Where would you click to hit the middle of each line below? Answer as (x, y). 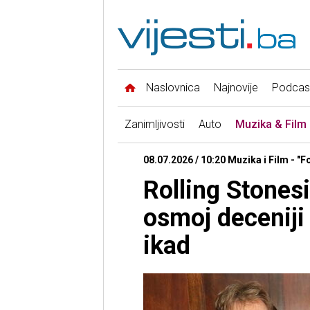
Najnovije (236, 88)
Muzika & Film (271, 125)
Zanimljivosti (154, 125)
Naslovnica (173, 88)
